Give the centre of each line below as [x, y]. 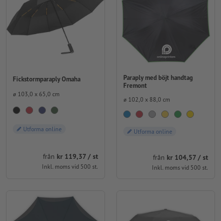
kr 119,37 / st [77, 156]
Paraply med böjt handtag [158, 78]
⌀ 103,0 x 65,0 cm [36, 94]
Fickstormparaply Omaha [47, 79]
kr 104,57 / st [187, 158]
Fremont [135, 86]
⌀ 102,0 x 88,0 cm [147, 99]
